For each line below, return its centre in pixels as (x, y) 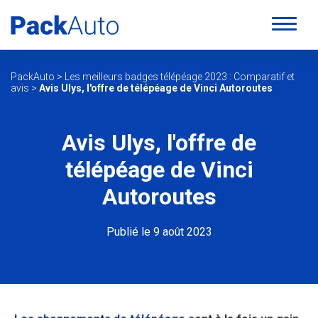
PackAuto (33, 77)
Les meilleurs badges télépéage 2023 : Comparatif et (180, 77)
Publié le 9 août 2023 (159, 232)
